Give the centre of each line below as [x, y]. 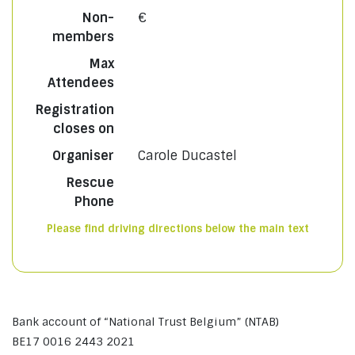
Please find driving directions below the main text [177, 229]
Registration [74, 110]
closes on [83, 129]
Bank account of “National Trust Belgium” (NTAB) [145, 322]
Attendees [80, 83]
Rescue [90, 183]
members [83, 37]
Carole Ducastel [187, 156]
